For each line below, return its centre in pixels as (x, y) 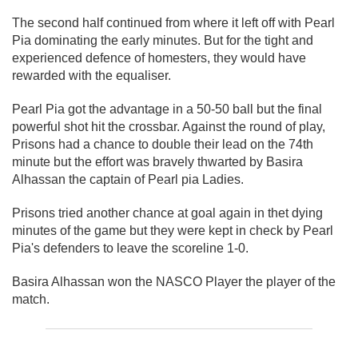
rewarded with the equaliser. (91, 76)
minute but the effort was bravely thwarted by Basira (157, 162)
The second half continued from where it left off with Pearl (173, 23)
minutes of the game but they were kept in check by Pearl (173, 231)
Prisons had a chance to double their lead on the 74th (163, 145)
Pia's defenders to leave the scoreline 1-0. (130, 249)
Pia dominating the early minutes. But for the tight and (163, 41)
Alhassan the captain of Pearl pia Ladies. (128, 180)
